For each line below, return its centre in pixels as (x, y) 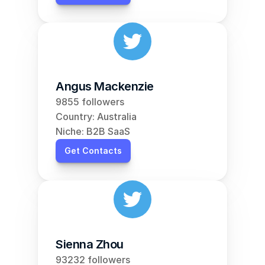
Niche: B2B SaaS (93, 131)
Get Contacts (93, 151)
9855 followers (90, 102)
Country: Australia (96, 117)
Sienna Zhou (90, 244)
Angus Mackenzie (105, 86)
